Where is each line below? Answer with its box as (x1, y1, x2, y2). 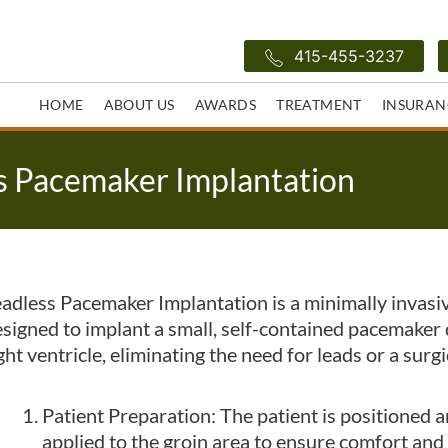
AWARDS (194, 96, 257, 114)
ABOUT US (103, 96, 175, 114)
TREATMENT (276, 96, 362, 114)
